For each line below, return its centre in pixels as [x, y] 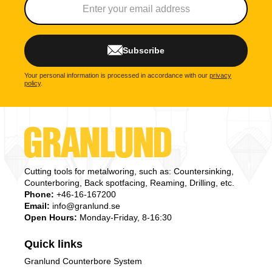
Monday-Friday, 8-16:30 [124, 218]
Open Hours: [51, 218]
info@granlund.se [85, 206]
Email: [37, 206]
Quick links [53, 244]
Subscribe [144, 50]
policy [32, 83]
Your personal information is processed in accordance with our [117, 76]
